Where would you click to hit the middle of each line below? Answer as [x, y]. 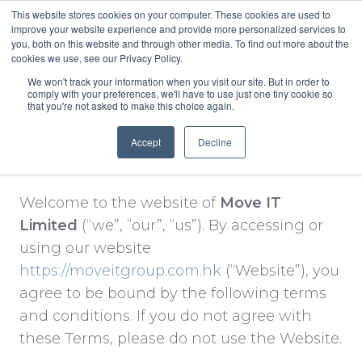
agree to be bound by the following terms [173, 293]
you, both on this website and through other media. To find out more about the [180, 43]
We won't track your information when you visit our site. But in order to [179, 81]
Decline [215, 142]
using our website [85, 248]
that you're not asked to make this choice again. [131, 105]
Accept [145, 142]
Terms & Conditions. [137, 158]
